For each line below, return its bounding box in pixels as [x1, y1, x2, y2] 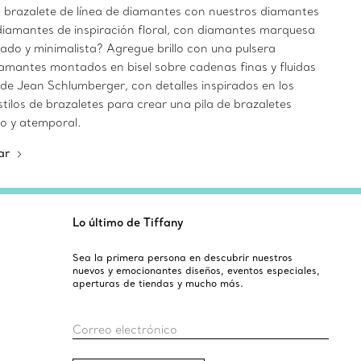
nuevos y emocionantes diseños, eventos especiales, [72, 264, 320, 276]
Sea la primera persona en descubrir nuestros [72, 251, 293, 263]
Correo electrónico [72, 322, 177, 337]
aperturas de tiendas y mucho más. [72, 277, 243, 289]
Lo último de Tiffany [72, 215, 184, 230]
